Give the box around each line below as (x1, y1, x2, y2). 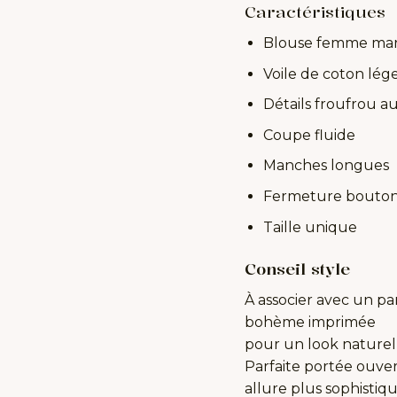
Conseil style (244, 258, 350, 280)
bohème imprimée (244, 314, 376, 331)
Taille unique (262, 218, 357, 236)
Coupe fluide (262, 126, 355, 144)
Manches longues (262, 157, 389, 175)
